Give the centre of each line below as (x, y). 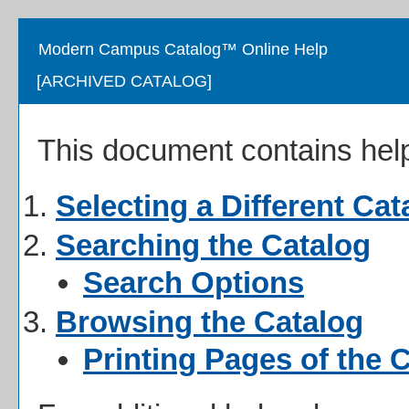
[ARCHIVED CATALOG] (124, 81)
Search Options (194, 283)
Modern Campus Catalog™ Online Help (183, 49)
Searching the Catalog (213, 245)
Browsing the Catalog (210, 322)
